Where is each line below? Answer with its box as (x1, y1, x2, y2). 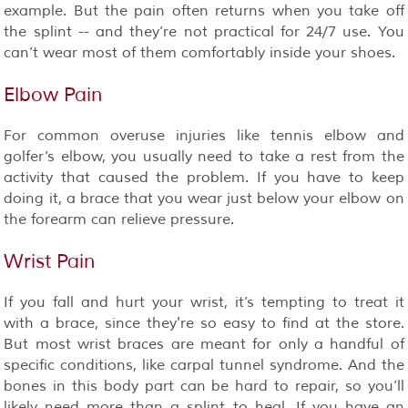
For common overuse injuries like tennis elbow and (4, 126, 404, 145)
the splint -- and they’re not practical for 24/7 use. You (4, 22, 404, 41)
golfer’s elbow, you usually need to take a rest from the (4, 147, 404, 166)
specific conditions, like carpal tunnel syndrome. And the (4, 355, 404, 374)
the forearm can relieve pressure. (4, 209, 235, 229)
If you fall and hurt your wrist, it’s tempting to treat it (4, 292, 404, 311)
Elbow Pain (4, 82, 103, 107)
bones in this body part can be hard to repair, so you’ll (4, 376, 404, 395)
